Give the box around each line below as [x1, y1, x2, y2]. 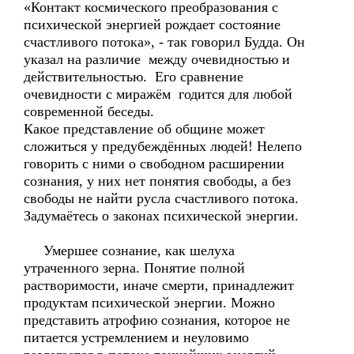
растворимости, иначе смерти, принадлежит [24, 277, 294, 293]
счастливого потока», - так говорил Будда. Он [24, 34, 305, 50]
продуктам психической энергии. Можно [24, 295, 275, 311]
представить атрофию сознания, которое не [24, 312, 290, 328]
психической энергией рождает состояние [24, 17, 281, 32]
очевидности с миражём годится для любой [24, 86, 292, 102]
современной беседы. [24, 104, 154, 119]
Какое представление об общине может [24, 121, 265, 137]
